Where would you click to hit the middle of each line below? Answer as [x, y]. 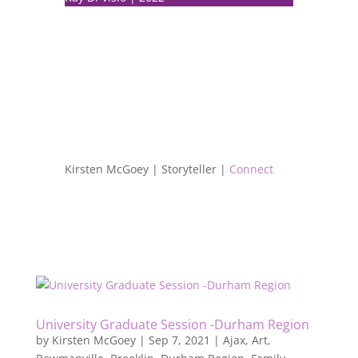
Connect [251, 169]
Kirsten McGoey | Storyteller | [147, 169]
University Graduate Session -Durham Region [172, 324]
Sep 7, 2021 [179, 340]
